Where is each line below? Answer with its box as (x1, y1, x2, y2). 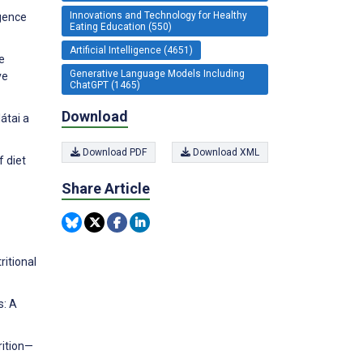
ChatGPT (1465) (70, 79, 140, 91)
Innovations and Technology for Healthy (70, 9, 247, 21)
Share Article (62, 180, 150, 197)
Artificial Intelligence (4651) (70, 44, 193, 56)
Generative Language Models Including (70, 67, 245, 79)
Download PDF (80, 147, 147, 158)
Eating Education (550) (70, 20, 172, 32)
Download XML (190, 147, 259, 158)
